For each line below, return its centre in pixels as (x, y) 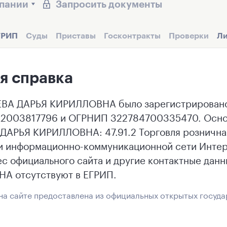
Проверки (189, 35)
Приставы (76, 35)
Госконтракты (132, 35)
